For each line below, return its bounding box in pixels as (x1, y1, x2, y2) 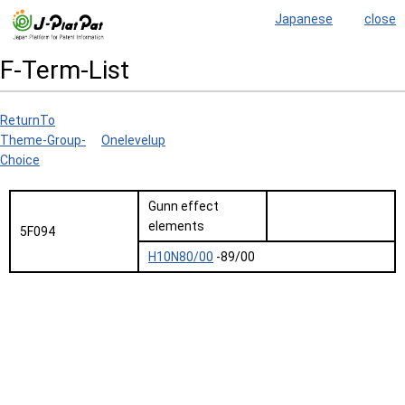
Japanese (275, 12, 333, 26)
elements (148, 219, 204, 233)
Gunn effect (148, 199, 219, 213)
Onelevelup (101, 133, 165, 147)
